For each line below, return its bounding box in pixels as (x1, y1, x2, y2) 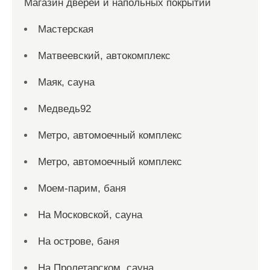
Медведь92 (38, 103, 91, 115)
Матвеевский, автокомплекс (38, 50, 171, 61)
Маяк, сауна (38, 77, 95, 88)
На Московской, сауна (38, 209, 142, 221)
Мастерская (38, 24, 93, 35)
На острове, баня (38, 236, 119, 247)
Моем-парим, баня (38, 183, 126, 194)
